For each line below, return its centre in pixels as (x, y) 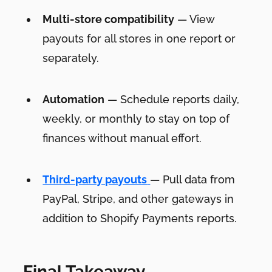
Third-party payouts (95, 180)
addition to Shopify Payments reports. (140, 219)
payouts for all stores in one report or (139, 39)
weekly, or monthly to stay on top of (136, 119)
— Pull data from (193, 180)
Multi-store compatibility (109, 19)
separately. (71, 58)
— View (195, 19)
